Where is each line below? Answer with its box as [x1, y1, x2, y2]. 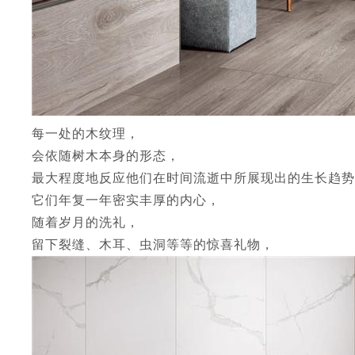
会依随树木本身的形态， [32, 149, 180, 162]
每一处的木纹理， [32, 127, 139, 140]
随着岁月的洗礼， [32, 216, 139, 229]
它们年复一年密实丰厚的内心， [32, 193, 220, 207]
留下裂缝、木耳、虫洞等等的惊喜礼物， [32, 238, 274, 251]
